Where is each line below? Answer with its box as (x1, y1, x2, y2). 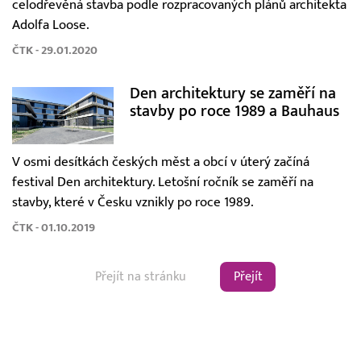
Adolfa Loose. (12, 17, 89, 34)
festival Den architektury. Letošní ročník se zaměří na (12, 173, 313, 190)
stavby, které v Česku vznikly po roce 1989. (12, 193, 254, 210)
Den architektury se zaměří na (129, 84, 336, 103)
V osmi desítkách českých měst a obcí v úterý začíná (12, 153, 309, 170)
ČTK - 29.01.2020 (12, 44, 98, 58)
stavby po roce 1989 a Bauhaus (129, 102, 339, 121)
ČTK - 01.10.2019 (12, 220, 95, 234)
